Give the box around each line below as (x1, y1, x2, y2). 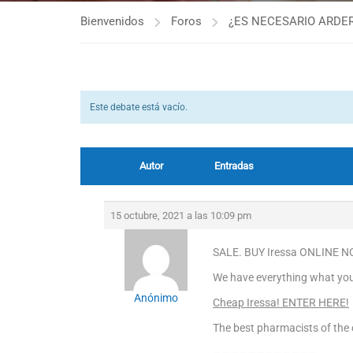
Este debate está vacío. (90, 102, 188, 113)
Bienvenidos (80, 14, 144, 28)
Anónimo (133, 292, 178, 304)
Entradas (214, 160, 254, 172)
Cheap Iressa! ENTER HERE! (213, 296, 349, 309)
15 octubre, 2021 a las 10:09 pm (110, 210, 251, 221)
